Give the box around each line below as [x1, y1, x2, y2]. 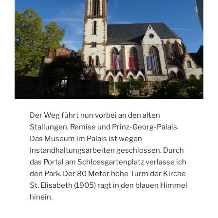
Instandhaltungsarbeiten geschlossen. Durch [30, 146, 184, 155]
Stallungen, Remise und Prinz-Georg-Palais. [30, 123, 179, 132]
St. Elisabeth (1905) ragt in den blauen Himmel [30, 181, 188, 190]
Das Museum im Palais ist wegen [30, 134, 143, 144]
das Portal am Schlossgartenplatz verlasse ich [30, 158, 187, 167]
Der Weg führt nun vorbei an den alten [30, 111, 161, 120]
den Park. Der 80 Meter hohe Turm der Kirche [30, 169, 186, 179]
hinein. [30, 193, 53, 202]
